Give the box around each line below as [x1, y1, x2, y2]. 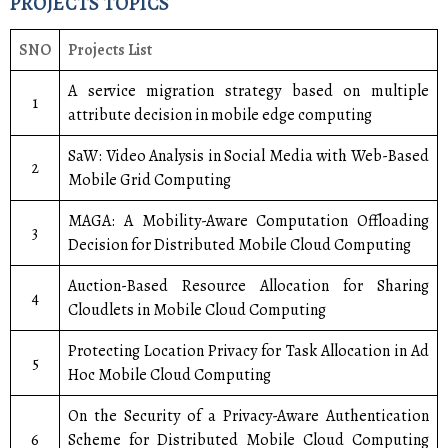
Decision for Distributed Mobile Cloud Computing [68, 234, 411, 256]
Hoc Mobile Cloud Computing [68, 364, 271, 386]
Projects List [68, 39, 152, 61]
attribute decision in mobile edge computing [68, 104, 372, 126]
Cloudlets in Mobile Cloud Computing [68, 299, 326, 321]
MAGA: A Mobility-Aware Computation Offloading [68, 210, 429, 232]
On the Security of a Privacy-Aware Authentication [68, 405, 429, 427]
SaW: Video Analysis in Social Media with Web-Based [68, 145, 429, 167]
